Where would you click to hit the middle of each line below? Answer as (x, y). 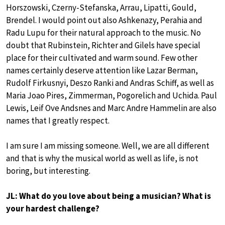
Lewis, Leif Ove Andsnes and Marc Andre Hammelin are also (111, 108)
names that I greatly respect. (58, 120)
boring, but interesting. (48, 171)
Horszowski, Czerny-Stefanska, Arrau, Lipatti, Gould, (101, 7)
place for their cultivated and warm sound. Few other (102, 58)
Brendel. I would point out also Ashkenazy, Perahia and (104, 20)
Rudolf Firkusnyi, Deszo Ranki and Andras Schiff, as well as (110, 83)
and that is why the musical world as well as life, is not (102, 158)
